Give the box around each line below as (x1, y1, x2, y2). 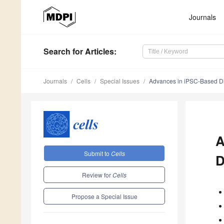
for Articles (70, 45, 114, 57)
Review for (82, 170, 112, 179)
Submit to (83, 148, 111, 157)
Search (43, 45, 70, 57)
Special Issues (100, 76, 139, 85)
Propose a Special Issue (71, 191, 137, 200)
